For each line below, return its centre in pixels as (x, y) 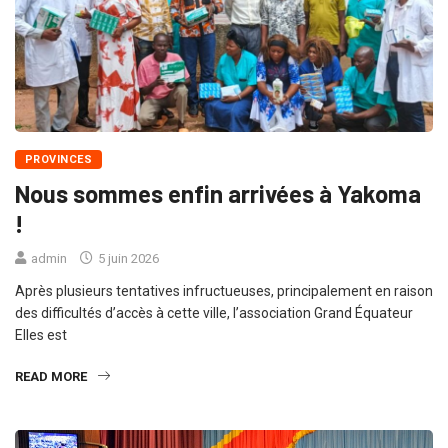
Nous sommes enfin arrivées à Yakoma (218, 194)
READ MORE (51, 377)
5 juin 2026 (127, 259)
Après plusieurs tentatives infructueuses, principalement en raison (224, 291)
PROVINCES (58, 160)
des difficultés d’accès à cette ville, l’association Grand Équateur (214, 313)
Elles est (41, 335)
